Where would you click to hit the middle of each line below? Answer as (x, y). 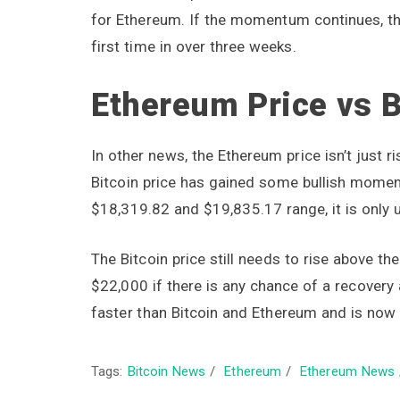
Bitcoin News (167, 371)
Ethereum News (348, 371)
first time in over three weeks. (194, 46)
